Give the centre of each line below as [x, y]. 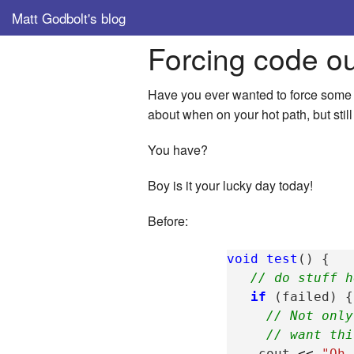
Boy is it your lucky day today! [230, 186]
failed [306, 297]
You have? [178, 150]
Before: [168, 221]
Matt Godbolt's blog [69, 18]
